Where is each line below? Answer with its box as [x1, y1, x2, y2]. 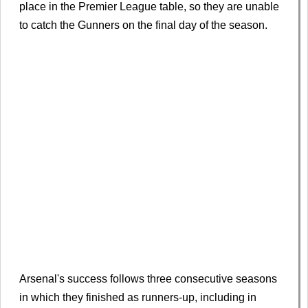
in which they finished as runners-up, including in [19, 291, 256, 304]
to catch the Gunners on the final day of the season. [19, 19, 267, 32]
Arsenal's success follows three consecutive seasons [19, 273, 277, 285]
